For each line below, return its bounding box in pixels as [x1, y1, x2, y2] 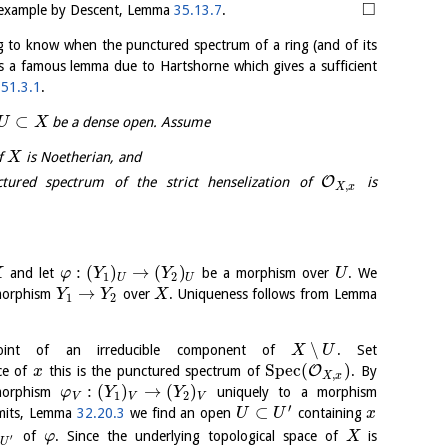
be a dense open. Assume [48, 113, 211, 130]
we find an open [124, 404, 237, 421]
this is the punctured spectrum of [43, 362, 266, 379]
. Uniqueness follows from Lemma [168, 285, 377, 302]
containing [292, 404, 367, 421]
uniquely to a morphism [207, 383, 377, 400]
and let [3, 264, 60, 281]
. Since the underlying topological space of [55, 427, 346, 444]
